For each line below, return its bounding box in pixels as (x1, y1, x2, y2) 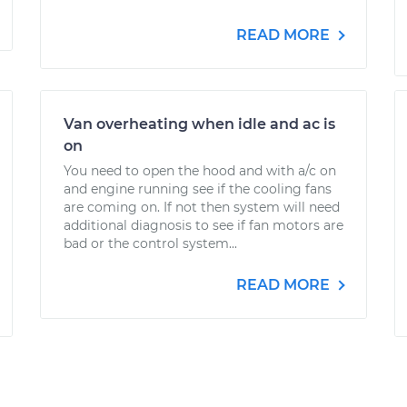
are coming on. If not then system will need (64, 199, 340, 215)
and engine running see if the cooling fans (64, 181, 332, 197)
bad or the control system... (64, 235, 237, 252)
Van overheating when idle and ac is (64, 115, 335, 133)
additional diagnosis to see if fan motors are (64, 217, 343, 233)
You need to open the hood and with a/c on (64, 163, 336, 179)
